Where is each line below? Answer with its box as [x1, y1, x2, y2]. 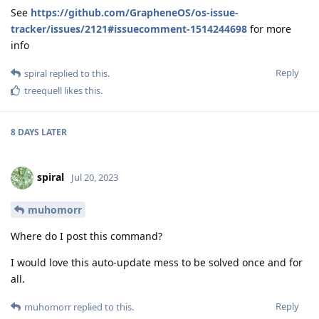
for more [247, 21, 291, 36]
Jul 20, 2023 [71, 170, 118, 184]
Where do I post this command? [11, 229, 162, 243]
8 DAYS [11, 125, 39, 138]
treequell [24, 83, 62, 97]
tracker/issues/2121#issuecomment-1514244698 [11, 21, 247, 36]
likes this [62, 83, 100, 97]
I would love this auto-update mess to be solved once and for [11, 255, 303, 269]
